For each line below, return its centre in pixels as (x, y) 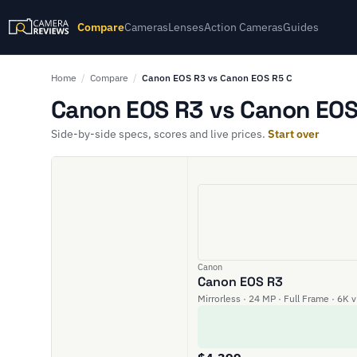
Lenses (186, 27)
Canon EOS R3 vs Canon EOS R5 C (217, 78)
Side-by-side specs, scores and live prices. (159, 134)
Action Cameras (244, 27)
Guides (301, 27)
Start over (294, 134)
